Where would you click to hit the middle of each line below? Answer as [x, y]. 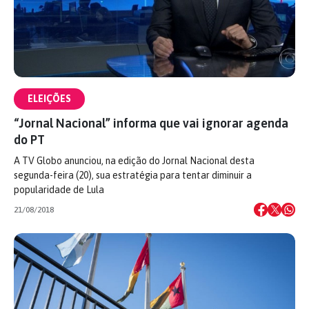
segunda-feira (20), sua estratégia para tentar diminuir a [133, 175]
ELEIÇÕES [49, 99]
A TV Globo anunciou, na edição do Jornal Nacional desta [134, 161]
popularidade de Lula [59, 190]
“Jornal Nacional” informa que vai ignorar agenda [151, 123]
